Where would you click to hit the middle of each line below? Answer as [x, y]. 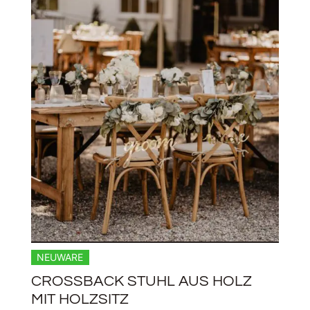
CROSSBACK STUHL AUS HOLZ [141, 281]
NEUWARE [60, 257]
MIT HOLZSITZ [80, 299]
